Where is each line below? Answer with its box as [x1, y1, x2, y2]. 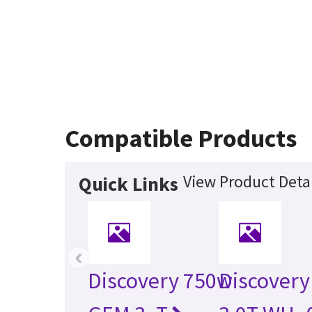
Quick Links [79, 171, 179, 197]
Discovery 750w [88, 267, 233, 295]
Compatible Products [65, 123, 297, 155]
